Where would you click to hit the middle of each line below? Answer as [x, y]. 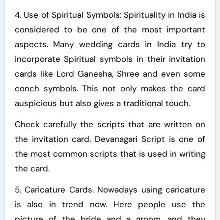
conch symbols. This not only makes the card [110, 88]
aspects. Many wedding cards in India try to [110, 44]
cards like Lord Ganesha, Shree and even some [110, 73]
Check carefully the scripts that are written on [110, 124]
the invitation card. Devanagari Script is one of [110, 139]
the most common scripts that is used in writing [110, 153]
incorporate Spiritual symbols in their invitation [110, 59]
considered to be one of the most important [110, 29]
